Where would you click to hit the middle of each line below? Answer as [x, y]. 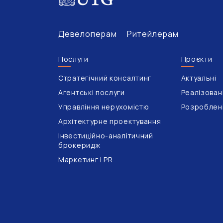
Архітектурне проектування [110, 121]
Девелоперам [88, 34]
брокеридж [79, 145]
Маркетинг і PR [86, 159]
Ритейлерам [153, 34]
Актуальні [199, 78]
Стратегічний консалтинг [105, 78]
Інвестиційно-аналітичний [106, 135]
